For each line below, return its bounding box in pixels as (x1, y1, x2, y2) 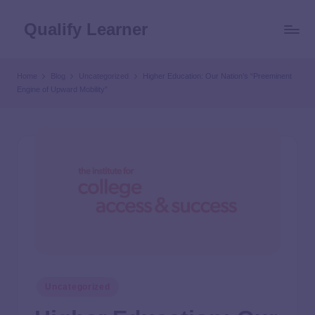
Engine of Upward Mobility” (17, 85, 108, 94)
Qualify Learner (24, 20, 148, 39)
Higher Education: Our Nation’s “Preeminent (142, 72, 292, 80)
